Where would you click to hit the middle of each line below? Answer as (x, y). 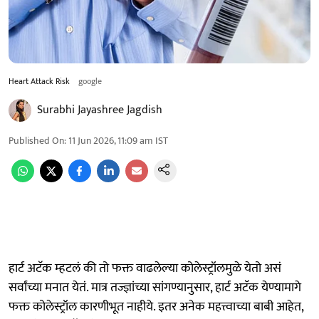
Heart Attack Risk (39, 81)
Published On (36, 140)
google (90, 81)
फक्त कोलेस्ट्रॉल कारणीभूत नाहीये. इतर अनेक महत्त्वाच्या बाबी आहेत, (156, 307)
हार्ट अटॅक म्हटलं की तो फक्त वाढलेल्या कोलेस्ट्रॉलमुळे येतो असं (145, 268)
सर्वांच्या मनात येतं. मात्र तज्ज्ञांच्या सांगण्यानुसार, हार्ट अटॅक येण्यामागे (155, 287)
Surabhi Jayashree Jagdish (100, 110)
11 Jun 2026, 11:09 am (111, 140)
